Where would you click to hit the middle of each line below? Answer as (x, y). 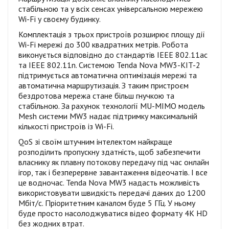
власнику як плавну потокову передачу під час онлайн (114, 162)
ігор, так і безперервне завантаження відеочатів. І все (113, 172)
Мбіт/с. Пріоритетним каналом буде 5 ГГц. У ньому (107, 203)
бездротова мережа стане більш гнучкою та (96, 95)
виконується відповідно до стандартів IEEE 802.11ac (113, 54)
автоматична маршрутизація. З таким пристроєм (104, 85)
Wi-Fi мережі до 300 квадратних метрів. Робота (103, 44)
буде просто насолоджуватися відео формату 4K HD (113, 213)
